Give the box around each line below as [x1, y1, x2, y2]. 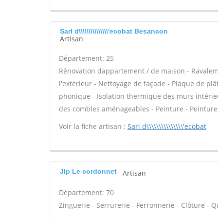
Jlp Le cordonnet [60, 167, 117, 175]
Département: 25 [59, 54, 114, 63]
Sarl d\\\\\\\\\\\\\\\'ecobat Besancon [60, 27, 168, 35]
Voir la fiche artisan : [59, 122, 127, 131]
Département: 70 [59, 188, 114, 197]
